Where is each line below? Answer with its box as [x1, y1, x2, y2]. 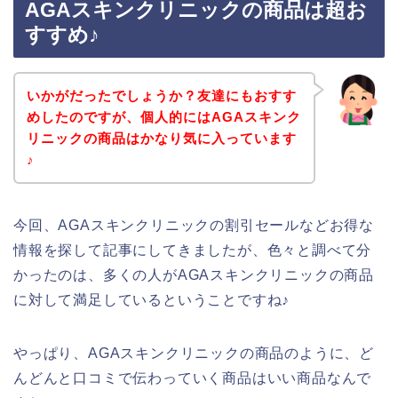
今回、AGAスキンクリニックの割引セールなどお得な [13, 217, 374, 233]
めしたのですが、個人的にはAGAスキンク [26, 108, 301, 124]
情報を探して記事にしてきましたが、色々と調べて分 [13, 242, 372, 258]
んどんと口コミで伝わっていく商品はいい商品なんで [13, 370, 372, 386]
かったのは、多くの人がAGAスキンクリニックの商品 [13, 267, 375, 283]
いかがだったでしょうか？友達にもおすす [26, 87, 297, 103]
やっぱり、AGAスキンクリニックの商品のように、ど [13, 345, 374, 361]
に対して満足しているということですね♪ [13, 291, 291, 307]
